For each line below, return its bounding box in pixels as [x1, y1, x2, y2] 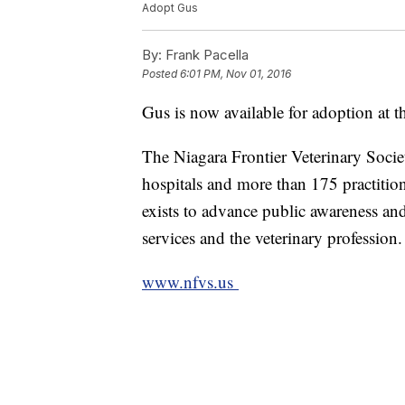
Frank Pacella [162, 46, 249, 64]
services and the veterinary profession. [142, 226, 402, 250]
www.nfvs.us [142, 270, 239, 294]
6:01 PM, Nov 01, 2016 [180, 67, 291, 81]
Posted [142, 67, 180, 81]
